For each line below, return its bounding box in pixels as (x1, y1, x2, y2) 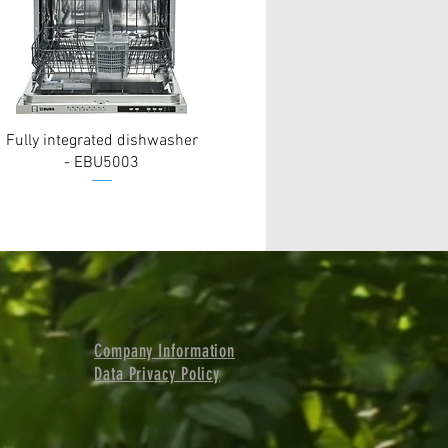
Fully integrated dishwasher (5, 130, 198, 151)
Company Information (94, 339, 236, 362)
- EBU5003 (64, 152, 140, 173)
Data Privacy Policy (94, 362, 221, 385)
